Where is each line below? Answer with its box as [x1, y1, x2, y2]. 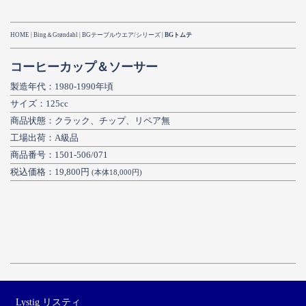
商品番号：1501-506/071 [10, 150, 108, 161]
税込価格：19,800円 [10, 167, 89, 178]
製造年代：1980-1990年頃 [10, 81, 113, 92]
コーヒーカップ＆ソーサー [10, 60, 158, 74]
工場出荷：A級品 [10, 133, 79, 143]
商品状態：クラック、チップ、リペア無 [10, 115, 170, 126]
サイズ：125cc [10, 98, 68, 109]
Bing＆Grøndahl [33, 31, 78, 39]
